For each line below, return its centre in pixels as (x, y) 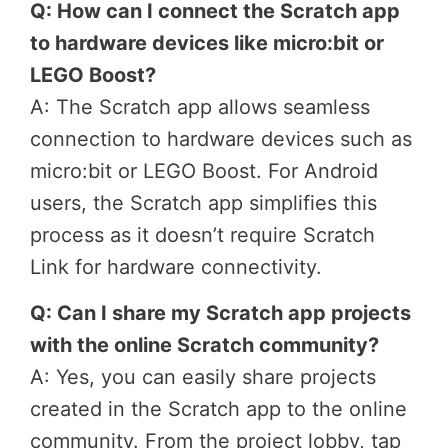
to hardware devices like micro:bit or (207, 43)
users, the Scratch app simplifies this (203, 203)
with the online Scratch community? (204, 344)
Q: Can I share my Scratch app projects (220, 312)
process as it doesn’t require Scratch (202, 235)
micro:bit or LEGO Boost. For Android (204, 171)
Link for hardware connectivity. (176, 267)
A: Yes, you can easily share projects (203, 376)
